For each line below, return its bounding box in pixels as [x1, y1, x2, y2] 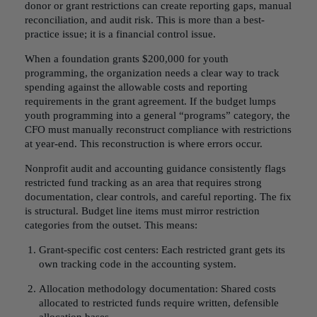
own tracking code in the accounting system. [39, 258, 236, 270]
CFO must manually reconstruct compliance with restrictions [25, 124, 292, 135]
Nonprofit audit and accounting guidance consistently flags [25, 163, 286, 174]
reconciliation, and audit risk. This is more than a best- [25, 14, 265, 25]
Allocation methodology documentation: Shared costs [39, 283, 276, 294]
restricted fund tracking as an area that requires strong [25, 177, 262, 188]
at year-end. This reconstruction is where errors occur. [25, 138, 263, 149]
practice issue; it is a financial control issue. [25, 28, 216, 40]
